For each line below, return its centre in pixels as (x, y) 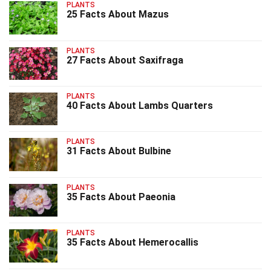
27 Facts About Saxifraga (125, 60)
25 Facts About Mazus (118, 15)
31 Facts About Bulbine (119, 151)
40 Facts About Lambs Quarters (140, 106)
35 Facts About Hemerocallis (132, 243)
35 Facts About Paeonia (121, 197)
